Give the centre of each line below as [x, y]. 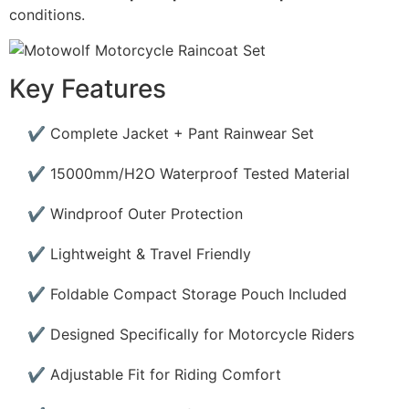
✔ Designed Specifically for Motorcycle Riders [191, 335]
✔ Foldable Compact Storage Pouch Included [187, 294]
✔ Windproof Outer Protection [135, 214]
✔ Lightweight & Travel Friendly [139, 254]
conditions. [47, 15]
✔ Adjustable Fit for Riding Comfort [154, 375]
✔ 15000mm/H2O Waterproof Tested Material [189, 174]
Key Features [88, 89]
